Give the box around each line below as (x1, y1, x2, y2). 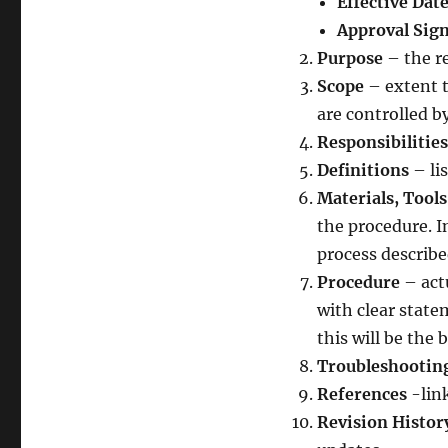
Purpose (316, 47, 383, 68)
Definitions (316, 159, 413, 180)
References (316, 383, 407, 404)
